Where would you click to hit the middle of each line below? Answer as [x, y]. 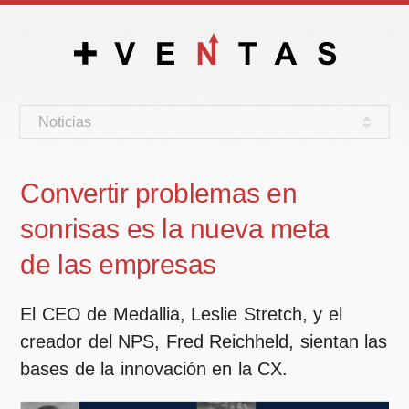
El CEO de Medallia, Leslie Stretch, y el [181, 314]
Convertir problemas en [159, 193]
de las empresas [118, 264]
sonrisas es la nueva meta [175, 229]
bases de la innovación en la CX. [154, 369]
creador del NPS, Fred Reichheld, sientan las [204, 341]
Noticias [65, 122]
